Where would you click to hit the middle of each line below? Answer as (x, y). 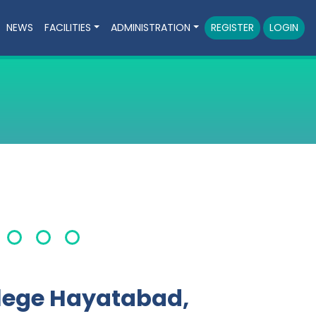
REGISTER (232, 28)
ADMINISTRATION (151, 28)
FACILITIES (68, 28)
